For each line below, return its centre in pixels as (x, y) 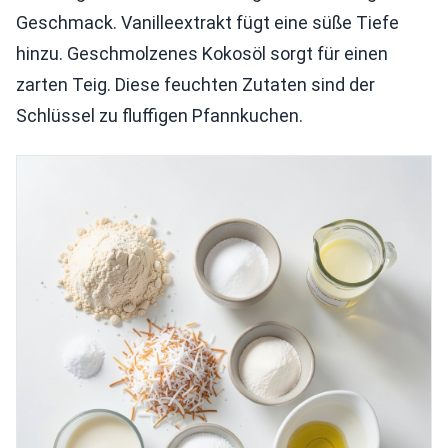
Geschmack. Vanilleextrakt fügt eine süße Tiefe (207, 23)
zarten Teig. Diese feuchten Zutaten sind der (195, 85)
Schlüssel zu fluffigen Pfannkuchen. (159, 116)
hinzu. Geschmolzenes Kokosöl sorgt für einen (202, 54)
